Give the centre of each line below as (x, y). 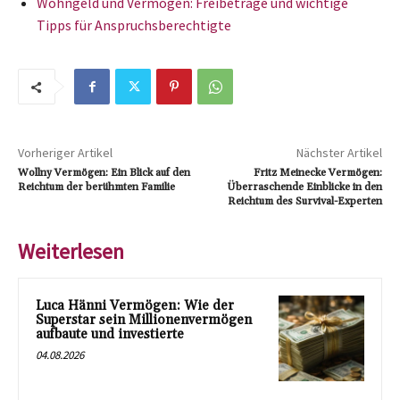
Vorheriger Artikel (65, 153)
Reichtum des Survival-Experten (304, 202)
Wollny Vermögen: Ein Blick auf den (104, 173)
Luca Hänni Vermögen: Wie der (135, 306)
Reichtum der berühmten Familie (96, 187)
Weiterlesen (71, 252)
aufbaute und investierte (110, 335)
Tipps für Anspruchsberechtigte (134, 25)
